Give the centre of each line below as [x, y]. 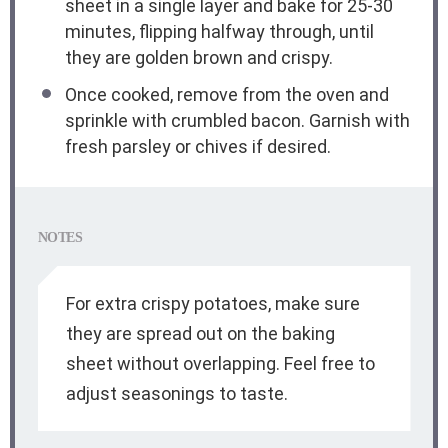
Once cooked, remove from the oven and [226, 95]
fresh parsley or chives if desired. [197, 147]
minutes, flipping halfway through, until [219, 31]
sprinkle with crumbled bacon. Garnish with [237, 121]
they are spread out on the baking [200, 333]
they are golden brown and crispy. [198, 57]
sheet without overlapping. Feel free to [220, 363]
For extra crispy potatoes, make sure [212, 303]
